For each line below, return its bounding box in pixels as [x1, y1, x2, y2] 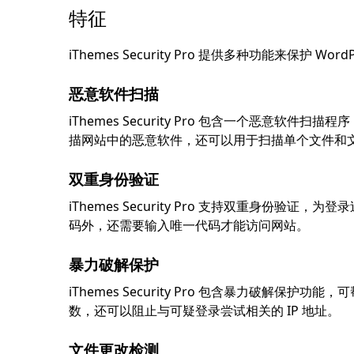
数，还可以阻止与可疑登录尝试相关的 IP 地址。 [69, 302, 340, 320]
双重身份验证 [69, 169, 159, 190]
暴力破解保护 [69, 254, 159, 275]
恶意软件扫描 [69, 83, 159, 104]
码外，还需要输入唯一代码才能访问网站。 [69, 217, 309, 235]
